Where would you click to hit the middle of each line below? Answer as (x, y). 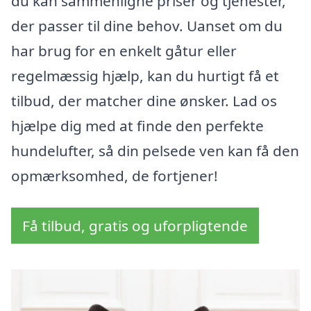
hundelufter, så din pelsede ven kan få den (155, 151)
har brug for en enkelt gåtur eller (124, 51)
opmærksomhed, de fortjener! (115, 176)
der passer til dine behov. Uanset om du (147, 26)
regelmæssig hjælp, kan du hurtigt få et (145, 76)
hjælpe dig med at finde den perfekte (137, 126)
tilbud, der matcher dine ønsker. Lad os (144, 101)
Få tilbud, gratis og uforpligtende (135, 226)
